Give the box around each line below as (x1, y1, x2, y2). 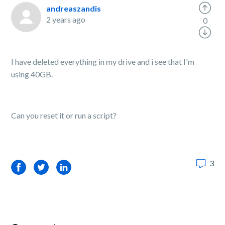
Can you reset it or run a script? (11, 110, 117, 120)
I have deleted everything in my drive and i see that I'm (11, 57, 195, 66)
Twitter (34, 162, 60, 172)
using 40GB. (11, 69, 53, 79)
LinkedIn (56, 162, 86, 172)
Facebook (11, 162, 47, 172)
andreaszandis (46, 4, 101, 13)
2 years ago (46, 15, 86, 24)
